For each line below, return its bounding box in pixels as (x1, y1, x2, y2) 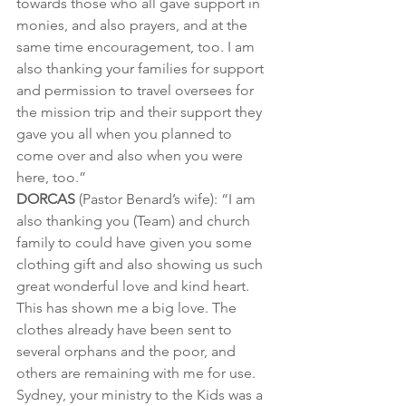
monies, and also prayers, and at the (16, 16, 251, 34)
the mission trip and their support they (16, 103, 266, 121)
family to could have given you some (16, 234, 256, 252)
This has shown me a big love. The (16, 299, 240, 317)
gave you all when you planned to (16, 125, 236, 143)
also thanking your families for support (16, 60, 267, 78)
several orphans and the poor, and (16, 343, 239, 361)
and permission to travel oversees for (16, 82, 257, 100)
